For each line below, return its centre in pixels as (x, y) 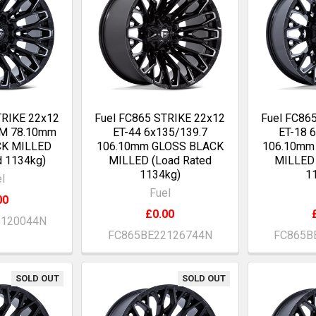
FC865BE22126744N (160, 235)
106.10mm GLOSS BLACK (160, 146)
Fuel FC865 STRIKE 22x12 (160, 118)
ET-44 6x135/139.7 (160, 132)
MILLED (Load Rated (160, 160)
